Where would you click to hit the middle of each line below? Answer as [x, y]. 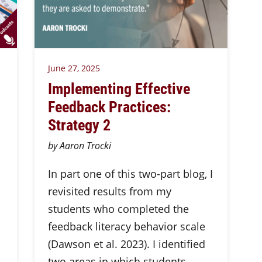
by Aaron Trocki [79, 146]
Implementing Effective [119, 88]
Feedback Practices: [109, 106]
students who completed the [118, 209]
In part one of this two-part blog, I [130, 174]
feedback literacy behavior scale [126, 226]
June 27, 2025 [74, 68]
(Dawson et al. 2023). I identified [126, 244]
